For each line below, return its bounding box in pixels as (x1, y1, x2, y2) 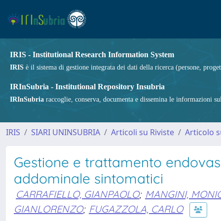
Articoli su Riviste (111, 127, 174, 138)
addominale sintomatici (14, 170, 163, 187)
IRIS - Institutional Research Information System (10, 50, 174, 59)
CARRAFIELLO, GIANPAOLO (16, 188, 139, 200)
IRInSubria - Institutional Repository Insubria (10, 82, 165, 91)
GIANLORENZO (14, 202, 83, 215)
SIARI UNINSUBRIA (31, 127, 100, 138)
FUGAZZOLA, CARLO (89, 202, 183, 215)
